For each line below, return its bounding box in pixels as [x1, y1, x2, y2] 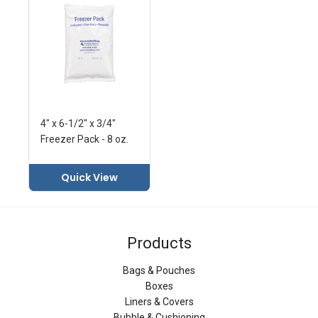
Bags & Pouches [123, 264, 195, 276]
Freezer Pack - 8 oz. [40, 133, 128, 146]
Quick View [61, 170, 118, 185]
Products [126, 234, 192, 253]
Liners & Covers [124, 295, 194, 307]
